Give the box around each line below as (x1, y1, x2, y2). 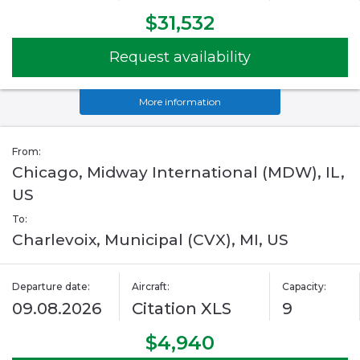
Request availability (109, 48, 251, 67)
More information (139, 96, 221, 108)
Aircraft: (132, 280, 170, 293)
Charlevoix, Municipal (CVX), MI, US (12, 231, 288, 250)
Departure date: (12, 280, 90, 293)
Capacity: (281, 280, 326, 293)
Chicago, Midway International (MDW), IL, (12, 163, 345, 182)
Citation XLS (132, 299, 232, 319)
